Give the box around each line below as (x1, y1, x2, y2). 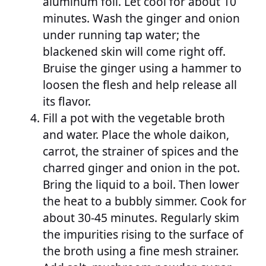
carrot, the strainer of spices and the (43, 143, 239, 160)
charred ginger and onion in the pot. (43, 160, 240, 176)
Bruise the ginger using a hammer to (43, 60, 242, 77)
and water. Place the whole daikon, (43, 126, 229, 143)
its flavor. (43, 93, 91, 110)
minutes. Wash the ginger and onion (43, 10, 240, 27)
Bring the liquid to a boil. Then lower (43, 176, 239, 193)
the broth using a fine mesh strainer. (43, 243, 239, 259)
